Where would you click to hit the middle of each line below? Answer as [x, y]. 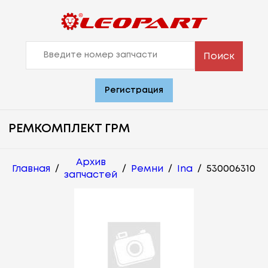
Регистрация [134, 91]
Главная [31, 169]
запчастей [91, 175]
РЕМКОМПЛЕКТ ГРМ [69, 129]
